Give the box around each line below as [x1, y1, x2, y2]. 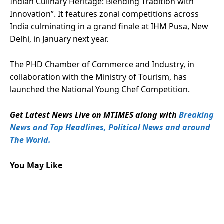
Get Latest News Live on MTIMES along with [10, 109, 179, 120]
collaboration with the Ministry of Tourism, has [10, 71, 187, 82]
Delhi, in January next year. [10, 33, 108, 44]
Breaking [179, 109, 214, 120]
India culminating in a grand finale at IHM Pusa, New [10, 20, 208, 32]
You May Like [10, 159, 62, 171]
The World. [10, 134, 51, 145]
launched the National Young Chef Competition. [10, 83, 190, 95]
